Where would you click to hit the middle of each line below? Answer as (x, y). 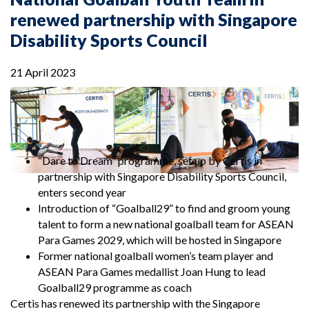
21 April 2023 (43, 72)
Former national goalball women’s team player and (156, 256)
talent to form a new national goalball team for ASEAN (166, 224)
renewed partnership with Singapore (154, 19)
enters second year (83, 192)
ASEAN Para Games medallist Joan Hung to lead (152, 272)
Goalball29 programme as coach (115, 288)
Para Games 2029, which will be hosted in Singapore (161, 240)
